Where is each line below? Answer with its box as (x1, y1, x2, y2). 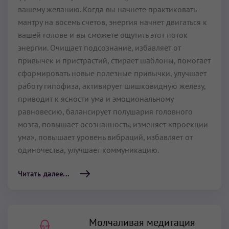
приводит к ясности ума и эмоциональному (18, 94, 173, 104)
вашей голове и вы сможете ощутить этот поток (18, 30, 188, 40)
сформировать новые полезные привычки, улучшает (18, 68, 207, 79)
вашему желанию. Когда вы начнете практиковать (18, 4, 196, 15)
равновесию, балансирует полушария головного (18, 106, 193, 117)
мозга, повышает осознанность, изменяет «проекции (18, 119, 208, 130)
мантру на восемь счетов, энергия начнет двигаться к (18, 17, 207, 28)
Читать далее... (18, 169, 70, 179)
